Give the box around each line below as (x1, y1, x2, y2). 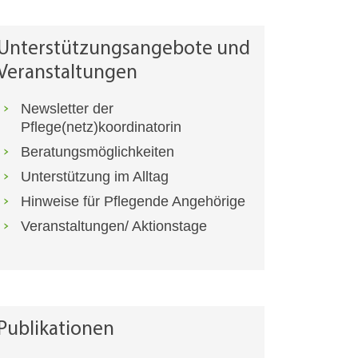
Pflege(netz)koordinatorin (21, 119, 181, 136)
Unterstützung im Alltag (21, 169, 169, 185)
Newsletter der (21, 101, 113, 117)
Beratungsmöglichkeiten (21, 144, 174, 161)
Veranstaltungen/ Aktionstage (21, 218, 207, 235)
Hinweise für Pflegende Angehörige (21, 193, 245, 210)
